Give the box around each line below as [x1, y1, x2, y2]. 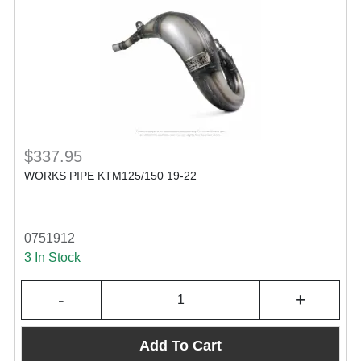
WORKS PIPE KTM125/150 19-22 [24, 168, 197, 182]
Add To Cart [139, 338, 222, 355]
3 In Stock [24, 250, 81, 264]
